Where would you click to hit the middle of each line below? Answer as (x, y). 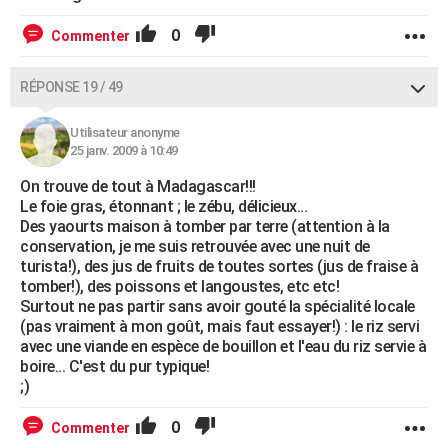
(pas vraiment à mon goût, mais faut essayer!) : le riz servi (219, 327)
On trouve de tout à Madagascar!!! (138, 187)
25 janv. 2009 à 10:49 (124, 151)
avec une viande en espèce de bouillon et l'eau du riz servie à (223, 347)
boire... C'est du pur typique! (114, 367)
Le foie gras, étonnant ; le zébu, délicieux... (163, 207)
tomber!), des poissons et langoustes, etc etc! (179, 287)
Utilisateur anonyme (125, 133)
